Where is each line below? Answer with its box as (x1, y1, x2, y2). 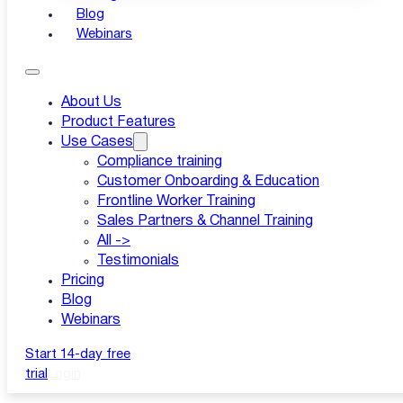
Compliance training (97, 156, 222, 168)
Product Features (61, 116, 175, 129)
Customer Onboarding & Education (97, 175, 319, 188)
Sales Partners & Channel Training (97, 215, 313, 228)
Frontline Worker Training (97, 195, 255, 208)
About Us (61, 96, 121, 109)
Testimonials (97, 255, 179, 267)
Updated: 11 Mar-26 (7, 76, 126, 88)
